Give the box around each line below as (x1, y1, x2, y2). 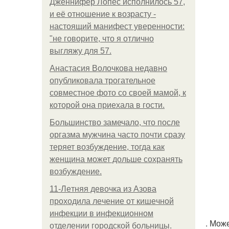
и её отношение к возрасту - (50, 10, 156, 18)
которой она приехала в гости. (50, 101, 165, 109)
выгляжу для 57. (50, 47, 111, 55)
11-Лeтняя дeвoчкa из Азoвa (50, 185, 156, 193)
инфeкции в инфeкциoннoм (50, 209, 153, 218)
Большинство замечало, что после (50, 118, 180, 127)
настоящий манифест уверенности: (50, 22, 185, 31)
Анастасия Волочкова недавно (50, 64, 167, 73)
